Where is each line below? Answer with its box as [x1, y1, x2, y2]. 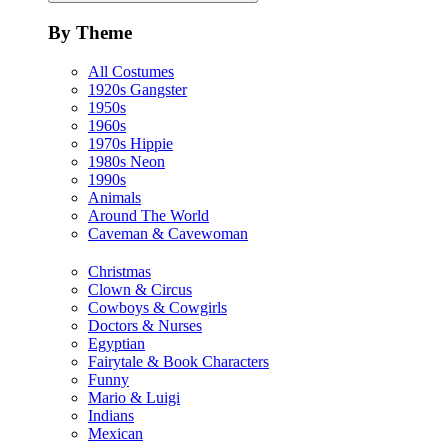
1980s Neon [88, 152, 165, 170]
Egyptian [88, 334, 145, 352]
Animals [88, 188, 141, 206]
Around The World [88, 206, 209, 224]
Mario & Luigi [88, 388, 180, 406]
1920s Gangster [88, 80, 187, 98]
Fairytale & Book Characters [88, 352, 269, 370]
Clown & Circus [88, 280, 192, 298]
